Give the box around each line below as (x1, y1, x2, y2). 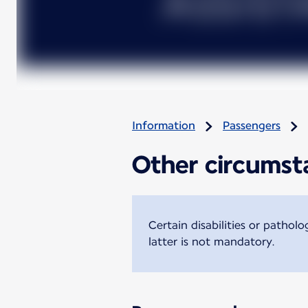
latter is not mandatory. (148, 234, 275, 248)
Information (132, 119, 195, 132)
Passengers (223, 119, 280, 132)
